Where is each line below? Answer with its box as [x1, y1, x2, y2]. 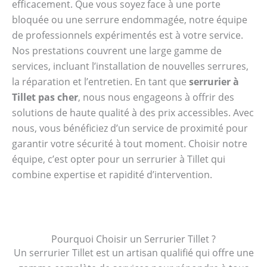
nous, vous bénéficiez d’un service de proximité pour [12, 121, 248, 135]
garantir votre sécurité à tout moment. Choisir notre [12, 136, 247, 150]
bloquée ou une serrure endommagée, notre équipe [12, 13, 247, 26]
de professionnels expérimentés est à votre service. [12, 28, 243, 42]
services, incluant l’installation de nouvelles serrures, [12, 59, 249, 73]
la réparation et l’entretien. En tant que [12, 74, 189, 88]
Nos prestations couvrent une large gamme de [12, 44, 222, 57]
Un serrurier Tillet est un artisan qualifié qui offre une [13, 246, 254, 260]
